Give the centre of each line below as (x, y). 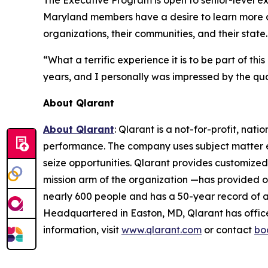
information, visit (82, 230)
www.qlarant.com (162, 230)
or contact (228, 230)
